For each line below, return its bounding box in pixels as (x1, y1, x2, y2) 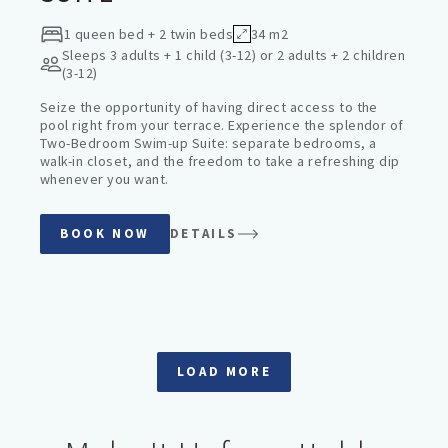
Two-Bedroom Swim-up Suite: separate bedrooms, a (40, 134, 377, 152)
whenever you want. (40, 170, 169, 188)
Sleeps (61, 46, 107, 64)
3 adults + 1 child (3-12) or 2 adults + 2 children (110, 46, 406, 64)
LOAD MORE (176, 363, 272, 380)
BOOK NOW (60, 225, 150, 242)
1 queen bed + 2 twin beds (64, 25, 233, 43)
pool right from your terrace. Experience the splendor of (40, 116, 404, 134)
